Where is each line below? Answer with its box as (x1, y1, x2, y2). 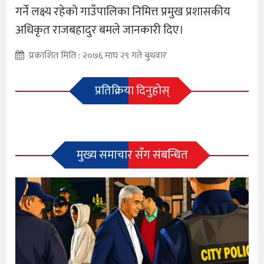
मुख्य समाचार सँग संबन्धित (76, 144, 188, 165)
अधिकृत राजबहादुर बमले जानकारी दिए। (15, 19, 184, 40)
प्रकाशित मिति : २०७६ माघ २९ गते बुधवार (29, 47, 167, 64)
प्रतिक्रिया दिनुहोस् (94, 80, 170, 101)
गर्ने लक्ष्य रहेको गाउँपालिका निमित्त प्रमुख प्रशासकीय (15, 1, 230, 22)
